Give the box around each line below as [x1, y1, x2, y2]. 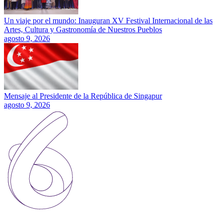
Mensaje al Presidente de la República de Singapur [4, 92, 162, 101]
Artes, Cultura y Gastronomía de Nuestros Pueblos [4, 25, 162, 34]
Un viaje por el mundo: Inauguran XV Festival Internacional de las [4, 16, 213, 25]
